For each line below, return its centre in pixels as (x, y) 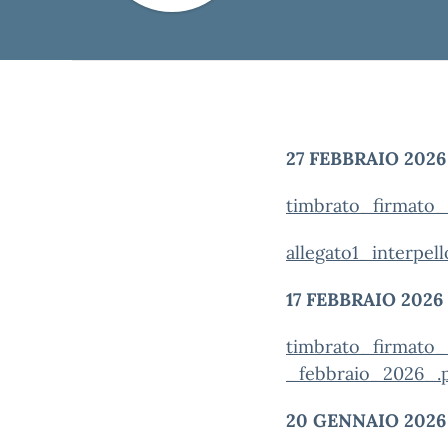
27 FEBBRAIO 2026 (366, 158)
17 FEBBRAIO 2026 (364, 299)
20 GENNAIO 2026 (366, 420)
